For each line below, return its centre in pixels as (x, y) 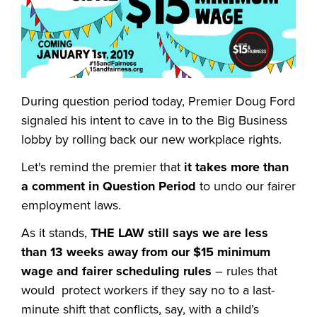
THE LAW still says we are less (179, 233)
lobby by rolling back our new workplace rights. (151, 140)
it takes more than (236, 167)
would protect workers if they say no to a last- (148, 290)
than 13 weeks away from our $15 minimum (146, 252)
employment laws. (71, 206)
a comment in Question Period (110, 186)
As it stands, (56, 233)
